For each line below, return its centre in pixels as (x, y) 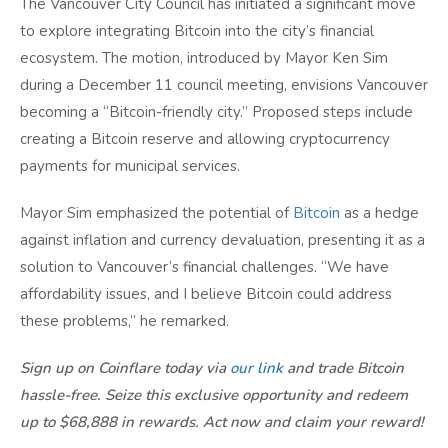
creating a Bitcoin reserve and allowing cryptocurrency (205, 139)
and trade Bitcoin (343, 368)
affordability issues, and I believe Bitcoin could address (206, 294)
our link (256, 368)
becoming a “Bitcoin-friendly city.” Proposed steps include (216, 112)
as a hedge (379, 213)
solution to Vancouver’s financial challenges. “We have (204, 267)
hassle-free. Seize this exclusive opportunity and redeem (214, 395)
